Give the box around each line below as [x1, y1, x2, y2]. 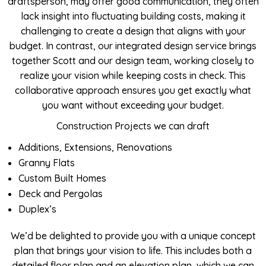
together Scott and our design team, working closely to [12, 55, 254, 66]
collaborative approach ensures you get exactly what [15, 84, 251, 96]
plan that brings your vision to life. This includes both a [14, 245, 252, 256]
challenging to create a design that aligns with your [20, 25, 246, 37]
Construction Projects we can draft [56, 120, 210, 132]
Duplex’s [18, 203, 57, 215]
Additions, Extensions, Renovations [18, 141, 173, 153]
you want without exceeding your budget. [42, 99, 224, 111]
